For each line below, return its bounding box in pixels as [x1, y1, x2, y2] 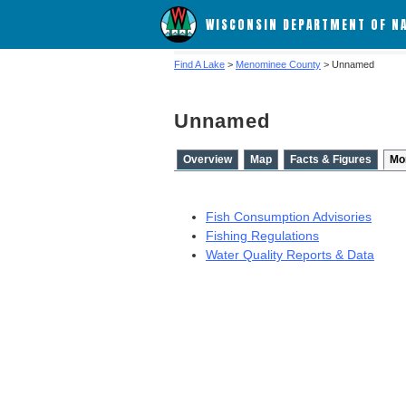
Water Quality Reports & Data [206, 247, 374, 262]
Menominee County [236, 59, 321, 70]
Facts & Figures [290, 153, 372, 166]
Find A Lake [174, 59, 225, 70]
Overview [183, 153, 232, 166]
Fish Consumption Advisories [206, 209, 372, 224]
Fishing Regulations [206, 228, 319, 243]
